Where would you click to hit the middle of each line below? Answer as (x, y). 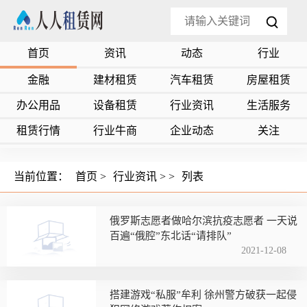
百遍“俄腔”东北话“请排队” (171, 236)
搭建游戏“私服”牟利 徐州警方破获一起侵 (203, 295)
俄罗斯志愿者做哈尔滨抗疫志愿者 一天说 (204, 221)
